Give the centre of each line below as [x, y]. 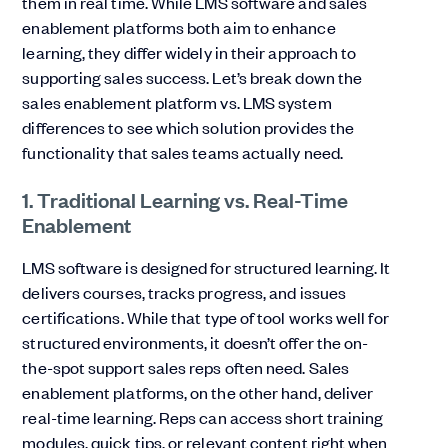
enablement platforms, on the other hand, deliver [198, 392]
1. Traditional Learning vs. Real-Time [185, 199]
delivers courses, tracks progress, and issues [184, 292]
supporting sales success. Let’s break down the [192, 77]
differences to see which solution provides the [188, 127]
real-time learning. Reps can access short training [203, 417]
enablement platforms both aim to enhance [179, 27]
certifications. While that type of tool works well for [205, 317]
